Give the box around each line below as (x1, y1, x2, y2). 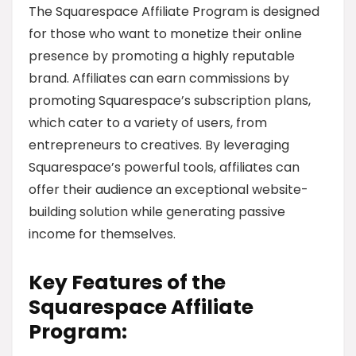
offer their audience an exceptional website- (29, 180, 308, 199)
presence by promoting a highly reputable (29, 47, 295, 65)
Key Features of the (29, 269, 226, 296)
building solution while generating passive (29, 203, 285, 221)
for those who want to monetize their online (29, 25, 302, 43)
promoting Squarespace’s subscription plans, (29, 91, 311, 110)
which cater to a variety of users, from (29, 114, 267, 132)
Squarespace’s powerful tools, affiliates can (29, 158, 300, 176)
